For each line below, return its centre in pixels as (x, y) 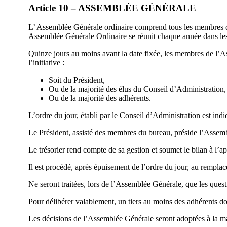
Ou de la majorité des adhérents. (100, 98)
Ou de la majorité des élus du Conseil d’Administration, (137, 89)
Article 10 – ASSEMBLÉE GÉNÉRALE (112, 8)
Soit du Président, (77, 80)
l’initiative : (46, 63)
